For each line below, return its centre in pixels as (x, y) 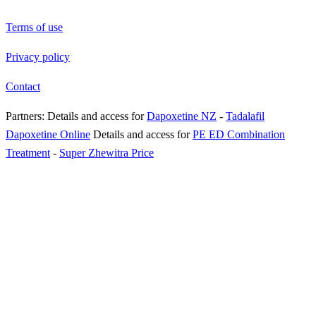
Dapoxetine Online (48, 135)
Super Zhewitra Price (107, 153)
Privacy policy (38, 57)
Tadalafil (245, 116)
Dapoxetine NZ (182, 116)
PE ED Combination (239, 135)
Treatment (28, 153)
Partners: (26, 116)
